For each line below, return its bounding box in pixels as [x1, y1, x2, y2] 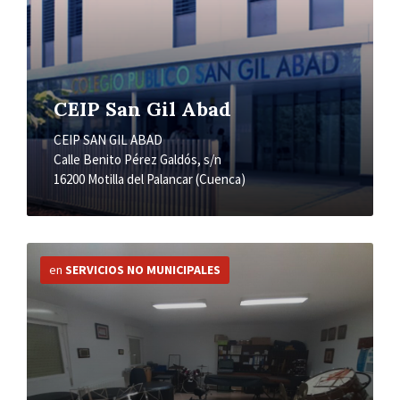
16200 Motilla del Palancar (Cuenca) [54, 171, 246, 188]
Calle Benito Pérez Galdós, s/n [54, 151, 221, 169]
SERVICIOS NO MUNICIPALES [65, 262, 221, 279]
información [26, 257, 102, 276]
